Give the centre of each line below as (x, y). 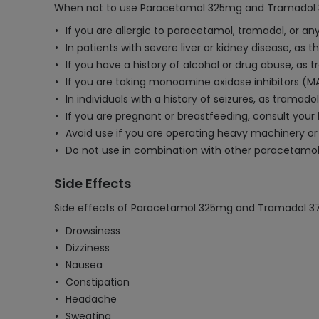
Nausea (84, 265)
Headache (91, 299)
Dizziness (88, 248)
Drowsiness (93, 231)
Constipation (98, 282)
